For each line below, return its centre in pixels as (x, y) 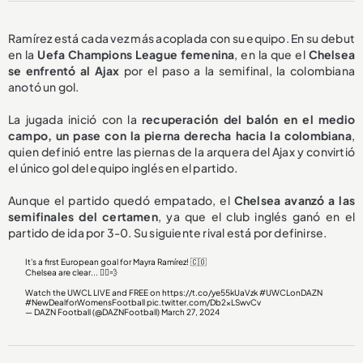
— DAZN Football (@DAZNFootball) (94, 312)
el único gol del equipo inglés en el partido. (123, 167)
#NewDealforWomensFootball (85, 302)
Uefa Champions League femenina (136, 54)
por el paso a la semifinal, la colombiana (240, 70)
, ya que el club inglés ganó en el (256, 216)
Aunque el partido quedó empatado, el (121, 200)
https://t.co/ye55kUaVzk (210, 292)
